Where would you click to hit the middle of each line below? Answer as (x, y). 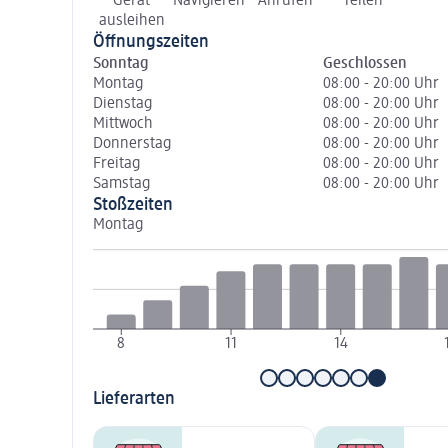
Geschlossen (364, 63)
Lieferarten (134, 398)
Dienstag (122, 103)
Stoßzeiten (133, 204)
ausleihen (131, 20)
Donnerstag (132, 143)
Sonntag (121, 63)
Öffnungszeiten (151, 41)
